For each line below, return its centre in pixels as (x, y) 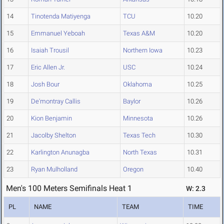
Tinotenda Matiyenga (61, 16)
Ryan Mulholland (54, 169)
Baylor (132, 101)
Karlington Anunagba (60, 152)
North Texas (140, 152)
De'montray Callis (56, 101)
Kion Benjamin (51, 118)
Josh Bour (45, 84)
